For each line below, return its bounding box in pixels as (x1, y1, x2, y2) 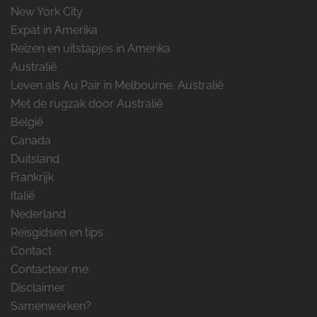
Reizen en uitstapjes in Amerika (11, 41, 171, 55)
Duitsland (11, 151, 59, 166)
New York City (11, 4, 83, 18)
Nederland (11, 207, 66, 221)
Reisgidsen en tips (11, 225, 103, 239)
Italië (11, 188, 35, 202)
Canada (11, 133, 51, 147)
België (11, 115, 43, 129)
